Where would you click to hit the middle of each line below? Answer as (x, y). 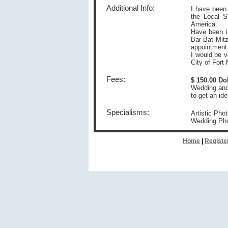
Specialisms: (128, 112)
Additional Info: (131, 8)
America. (204, 24)
